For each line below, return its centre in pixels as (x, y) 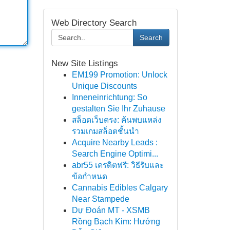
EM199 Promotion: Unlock (119, 75)
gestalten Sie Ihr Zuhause (118, 109)
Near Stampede (100, 199)
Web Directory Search (94, 23)
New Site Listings (84, 63)
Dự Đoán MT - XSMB (111, 210)
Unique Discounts (104, 86)
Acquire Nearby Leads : (114, 142)
